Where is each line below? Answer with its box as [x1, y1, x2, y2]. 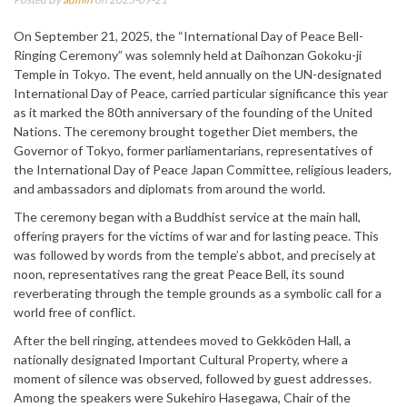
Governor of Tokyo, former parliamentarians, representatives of [14, 143, 372, 159]
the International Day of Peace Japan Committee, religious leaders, [14, 162, 392, 178]
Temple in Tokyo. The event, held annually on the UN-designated [14, 66, 382, 83]
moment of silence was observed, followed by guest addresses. [14, 371, 372, 387]
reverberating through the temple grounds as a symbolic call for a [14, 285, 382, 302]
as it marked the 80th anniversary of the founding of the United [14, 104, 372, 121]
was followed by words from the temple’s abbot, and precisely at [14, 247, 376, 263]
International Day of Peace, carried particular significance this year [14, 85, 388, 102]
